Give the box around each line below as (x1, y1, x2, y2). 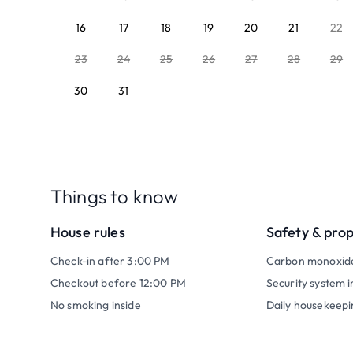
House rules (50, 223, 125, 241)
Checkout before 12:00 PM (50, 276, 186, 290)
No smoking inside (50, 298, 141, 312)
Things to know (50, 184, 179, 208)
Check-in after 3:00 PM (50, 254, 170, 268)
